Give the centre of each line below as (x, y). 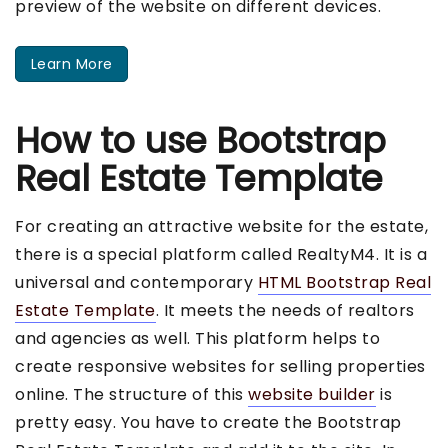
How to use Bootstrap (200, 140)
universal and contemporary (136, 282)
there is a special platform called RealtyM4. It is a (221, 254)
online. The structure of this (131, 394)
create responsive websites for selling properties (220, 366)
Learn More (71, 64)
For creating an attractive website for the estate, (221, 226)
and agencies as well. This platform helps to (197, 338)
